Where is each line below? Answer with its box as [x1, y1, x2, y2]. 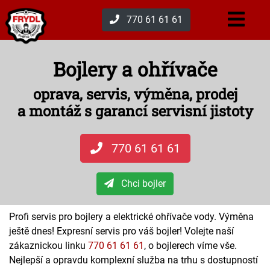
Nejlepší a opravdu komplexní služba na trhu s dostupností [9, 254, 258, 266]
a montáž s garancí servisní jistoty [17, 101, 253, 121]
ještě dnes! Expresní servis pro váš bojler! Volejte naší [9, 225, 234, 237]
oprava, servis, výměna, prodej [33, 84, 237, 104]
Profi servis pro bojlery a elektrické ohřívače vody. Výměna [9, 211, 254, 222]
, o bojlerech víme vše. [144, 240, 237, 251]
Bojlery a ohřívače [52, 56, 218, 82]
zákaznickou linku [9, 240, 88, 251]
